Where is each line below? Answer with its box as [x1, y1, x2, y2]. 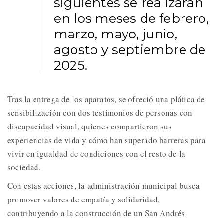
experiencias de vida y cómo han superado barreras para [7, 134, 206, 146]
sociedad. [7, 162, 41, 173]
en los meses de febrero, [54, 11, 209, 27]
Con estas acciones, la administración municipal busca [7, 180, 200, 192]
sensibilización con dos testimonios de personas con [7, 107, 193, 119]
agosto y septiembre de [54, 42, 206, 58]
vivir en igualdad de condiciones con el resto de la [7, 148, 186, 160]
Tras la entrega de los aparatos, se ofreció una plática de [7, 93, 205, 105]
